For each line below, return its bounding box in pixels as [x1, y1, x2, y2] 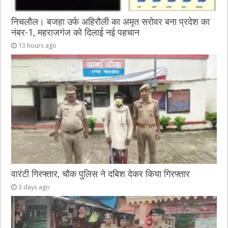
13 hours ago [18, 42, 57, 50]
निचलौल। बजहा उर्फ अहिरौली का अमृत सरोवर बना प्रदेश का [11, 17, 210, 27]
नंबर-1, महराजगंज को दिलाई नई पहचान [11, 27, 140, 38]
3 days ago [18, 183, 50, 191]
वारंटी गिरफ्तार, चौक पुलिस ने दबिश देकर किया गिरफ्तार [11, 168, 190, 179]
